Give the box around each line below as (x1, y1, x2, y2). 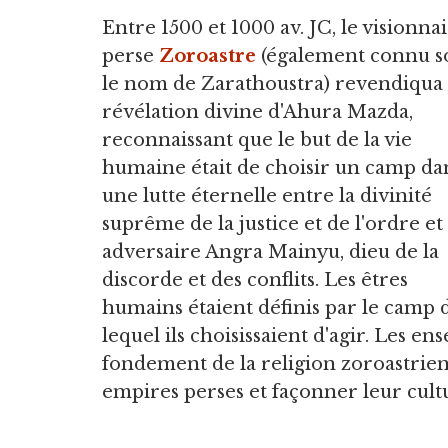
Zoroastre (159, 44, 256, 67)
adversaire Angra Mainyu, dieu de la (102, 240, 439, 263)
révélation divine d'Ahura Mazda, (102, 100, 413, 123)
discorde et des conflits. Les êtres (102, 268, 408, 291)
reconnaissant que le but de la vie (102, 128, 412, 151)
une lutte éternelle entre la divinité (102, 184, 432, 207)
